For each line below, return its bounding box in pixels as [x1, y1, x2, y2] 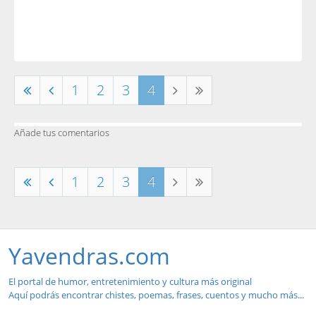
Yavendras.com [8, 241, 170, 271]
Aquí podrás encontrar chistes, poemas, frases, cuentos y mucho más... [8, 288, 304, 301]
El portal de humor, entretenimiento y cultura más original [8, 275, 252, 288]
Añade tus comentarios [14, 126, 109, 139]
